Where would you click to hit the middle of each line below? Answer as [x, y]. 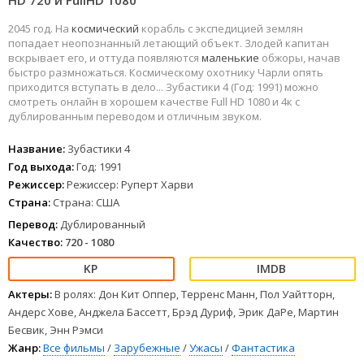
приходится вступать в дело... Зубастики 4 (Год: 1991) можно [163, 87]
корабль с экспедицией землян [222, 29]
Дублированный [102, 225]
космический [106, 29]
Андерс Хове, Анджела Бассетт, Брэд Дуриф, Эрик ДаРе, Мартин [173, 312]
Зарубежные [147, 348]
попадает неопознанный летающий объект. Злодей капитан [169, 43]
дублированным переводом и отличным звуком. [135, 117]
